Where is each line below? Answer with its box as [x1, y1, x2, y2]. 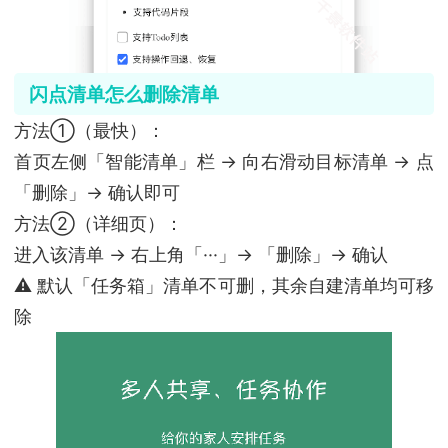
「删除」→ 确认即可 [14, 182, 181, 204]
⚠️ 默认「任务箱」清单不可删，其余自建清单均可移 [14, 275, 434, 297]
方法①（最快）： [14, 120, 166, 142]
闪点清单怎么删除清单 [28, 82, 219, 107]
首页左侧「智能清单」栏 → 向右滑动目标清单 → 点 [14, 151, 434, 173]
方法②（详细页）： [14, 213, 184, 235]
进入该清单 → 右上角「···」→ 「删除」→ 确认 [14, 244, 389, 266]
